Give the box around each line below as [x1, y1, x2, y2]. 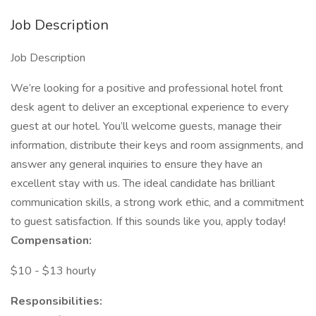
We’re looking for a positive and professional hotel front [11, 80, 283, 96]
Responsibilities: [11, 293, 102, 309]
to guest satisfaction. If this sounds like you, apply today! [11, 214, 286, 229]
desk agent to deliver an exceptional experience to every [11, 99, 288, 115]
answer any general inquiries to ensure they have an [11, 157, 262, 172]
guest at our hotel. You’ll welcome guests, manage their [11, 119, 281, 134]
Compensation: [11, 233, 92, 248]
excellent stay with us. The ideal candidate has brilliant [11, 176, 275, 191]
